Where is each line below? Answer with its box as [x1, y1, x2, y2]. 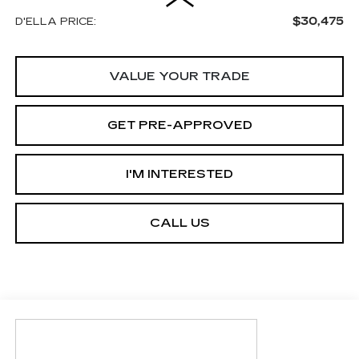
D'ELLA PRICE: [14, 14, 96, 28]
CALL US [149, 215, 210, 230]
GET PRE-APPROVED [107, 117, 252, 132]
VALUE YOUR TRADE [109, 68, 250, 83]
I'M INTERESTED [126, 166, 233, 181]
